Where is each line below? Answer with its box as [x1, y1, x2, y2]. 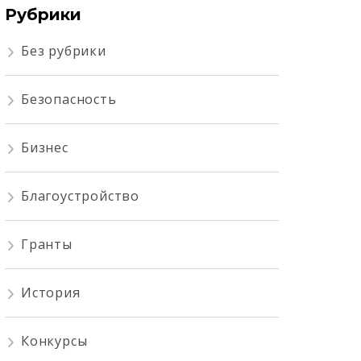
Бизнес [21, 139, 68, 157]
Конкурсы [21, 332, 88, 351]
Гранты [21, 235, 73, 254]
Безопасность [21, 90, 117, 109]
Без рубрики [21, 42, 106, 60]
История [21, 284, 81, 302]
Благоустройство [21, 187, 139, 205]
